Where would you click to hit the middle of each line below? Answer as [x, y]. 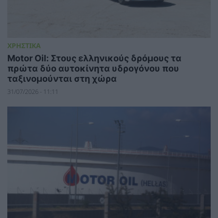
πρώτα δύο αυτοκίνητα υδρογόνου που [93, 69]
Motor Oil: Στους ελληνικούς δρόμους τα [94, 58]
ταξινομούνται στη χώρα [62, 79]
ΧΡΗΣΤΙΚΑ [24, 46]
